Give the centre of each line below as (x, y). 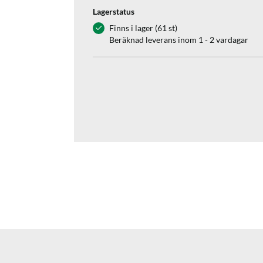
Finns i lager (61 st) (144, 28)
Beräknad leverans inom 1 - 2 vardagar (179, 40)
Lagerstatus (114, 11)
